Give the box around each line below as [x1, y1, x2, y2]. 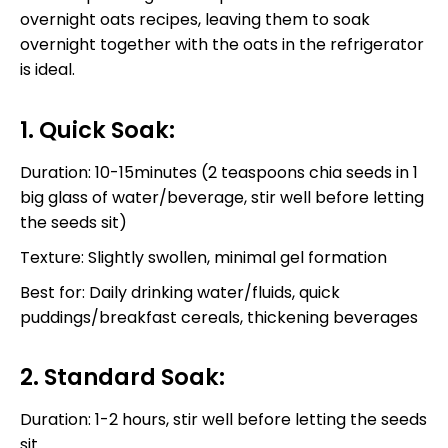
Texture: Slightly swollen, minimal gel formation [20, 245, 387, 269]
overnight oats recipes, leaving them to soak [20, 8, 370, 32]
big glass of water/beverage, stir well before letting [20, 185, 424, 209]
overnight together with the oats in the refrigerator [20, 33, 424, 57]
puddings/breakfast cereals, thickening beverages [20, 305, 418, 329]
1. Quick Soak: [20, 113, 175, 146]
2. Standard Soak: [20, 360, 225, 393]
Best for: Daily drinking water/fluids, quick [20, 280, 340, 304]
